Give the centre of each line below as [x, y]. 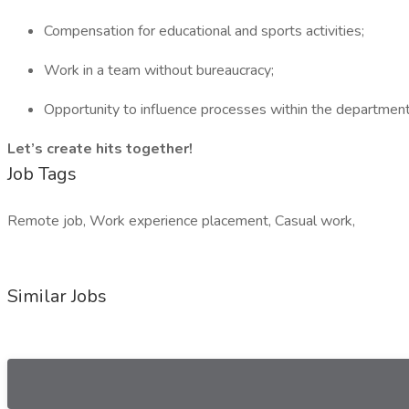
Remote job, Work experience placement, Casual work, [181, 221]
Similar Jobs [57, 296]
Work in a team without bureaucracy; [159, 70]
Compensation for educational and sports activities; [204, 31]
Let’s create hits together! [100, 149]
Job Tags [42, 174]
